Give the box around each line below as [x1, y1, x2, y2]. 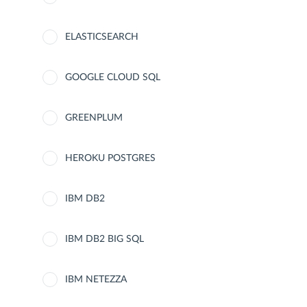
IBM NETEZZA [65, 275, 127, 284]
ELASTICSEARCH [65, 32, 138, 42]
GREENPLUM [65, 113, 123, 123]
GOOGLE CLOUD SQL [65, 73, 160, 82]
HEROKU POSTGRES [65, 153, 156, 163]
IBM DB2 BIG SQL [65, 234, 144, 244]
